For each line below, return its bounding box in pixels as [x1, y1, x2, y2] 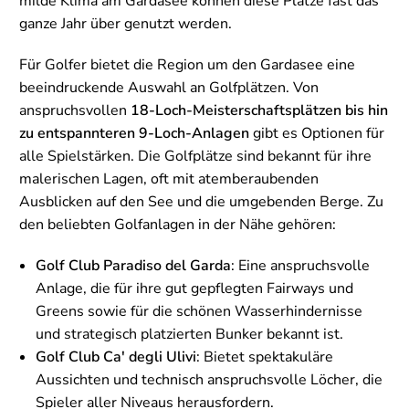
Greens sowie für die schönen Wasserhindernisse [36, 300, 362, 321]
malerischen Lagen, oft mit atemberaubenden [19, 168, 319, 189]
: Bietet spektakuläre [196, 346, 333, 367]
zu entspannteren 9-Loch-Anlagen [19, 122, 249, 143]
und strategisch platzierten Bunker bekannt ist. [36, 323, 343, 344]
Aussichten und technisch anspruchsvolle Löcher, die [36, 369, 383, 390]
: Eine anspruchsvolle [231, 255, 370, 276]
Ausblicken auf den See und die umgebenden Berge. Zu [19, 191, 383, 212]
